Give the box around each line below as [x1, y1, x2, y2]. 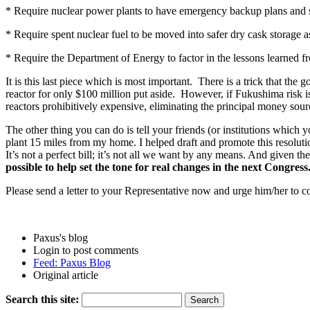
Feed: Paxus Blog [33, 256, 111, 268]
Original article [33, 268, 98, 281]
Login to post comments [33, 244, 138, 256]
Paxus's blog [33, 231, 88, 244]
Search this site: [6, 293, 79, 305]
